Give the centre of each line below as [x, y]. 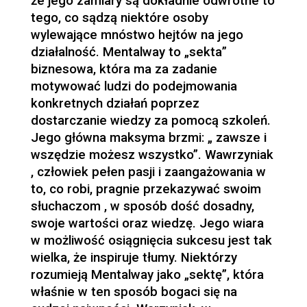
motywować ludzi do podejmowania [134, 87]
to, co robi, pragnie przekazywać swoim [146, 189]
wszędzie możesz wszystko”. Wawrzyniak [152, 155]
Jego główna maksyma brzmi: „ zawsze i [148, 138]
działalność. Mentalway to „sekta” [128, 52]
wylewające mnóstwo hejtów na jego [137, 35]
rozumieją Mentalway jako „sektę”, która [147, 275]
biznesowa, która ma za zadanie [124, 70]
